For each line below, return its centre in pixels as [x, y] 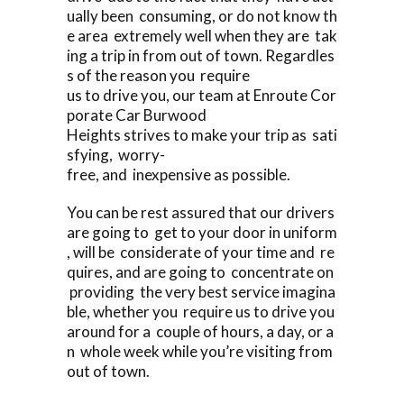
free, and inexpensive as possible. [179, 174]
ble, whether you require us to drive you [202, 311]
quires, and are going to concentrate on [200, 271]
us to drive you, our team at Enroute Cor [202, 95]
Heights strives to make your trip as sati [202, 134]
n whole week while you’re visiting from [201, 351]
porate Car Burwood [137, 115]
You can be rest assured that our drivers [202, 212]
